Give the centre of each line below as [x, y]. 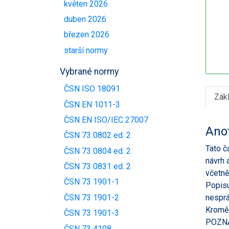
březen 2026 [87, 35]
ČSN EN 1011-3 [92, 104]
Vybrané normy [89, 71]
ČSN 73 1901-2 [91, 197]
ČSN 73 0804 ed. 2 [97, 151]
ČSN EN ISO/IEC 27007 [106, 120]
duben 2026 [85, 19]
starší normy [86, 50]
